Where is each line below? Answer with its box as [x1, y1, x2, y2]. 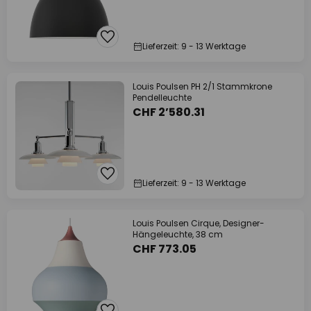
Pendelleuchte [133, 92, 192, 103]
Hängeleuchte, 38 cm [133, 228, 223, 240]
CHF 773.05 [133, 241, 196, 257]
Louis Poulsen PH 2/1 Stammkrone [133, 81, 272, 92]
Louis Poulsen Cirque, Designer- [133, 217, 264, 229]
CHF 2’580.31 [133, 104, 205, 120]
